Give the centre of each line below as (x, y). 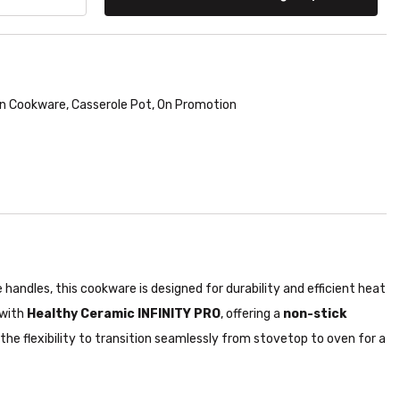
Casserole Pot (112, 104)
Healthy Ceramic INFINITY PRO (124, 313)
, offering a (252, 313)
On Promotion (197, 104)
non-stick (315, 313)
